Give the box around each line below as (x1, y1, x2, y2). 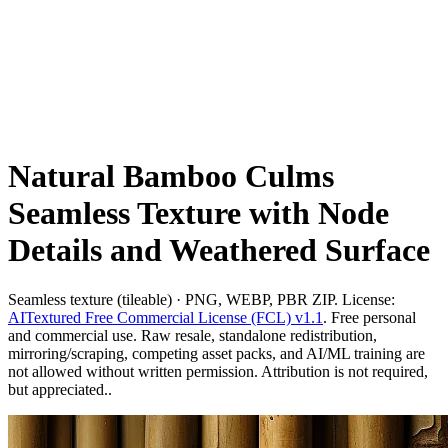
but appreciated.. (8, 380, 112, 398)
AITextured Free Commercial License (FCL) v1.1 (8, 308, 323, 326)
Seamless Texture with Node (8, 195, 389, 232)
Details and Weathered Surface (8, 232, 430, 269)
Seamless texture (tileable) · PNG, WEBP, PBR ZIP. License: (8, 290, 395, 308)
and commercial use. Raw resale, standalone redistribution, (8, 326, 377, 344)
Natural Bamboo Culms (8, 158, 334, 195)
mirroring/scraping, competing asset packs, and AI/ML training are (8, 344, 425, 362)
